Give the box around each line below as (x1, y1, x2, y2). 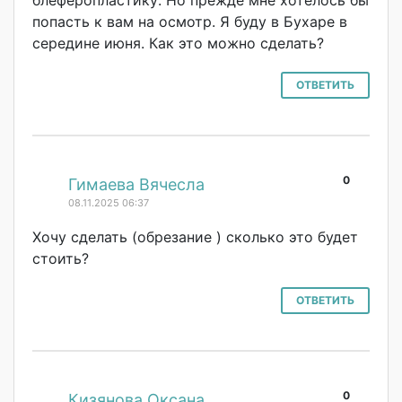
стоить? (32, 249, 89, 267)
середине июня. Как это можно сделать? (32, 33, 324, 52)
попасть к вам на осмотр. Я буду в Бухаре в (32, 12, 347, 31)
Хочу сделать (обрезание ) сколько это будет (32, 227, 358, 246)
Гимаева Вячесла (68, 174, 205, 194)
